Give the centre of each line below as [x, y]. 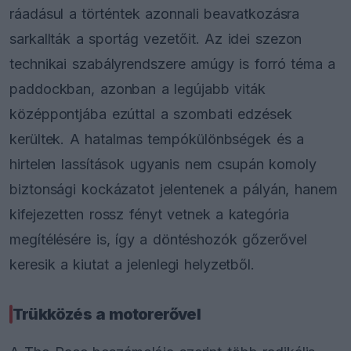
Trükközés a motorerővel [107, 314]
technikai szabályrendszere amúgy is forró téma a [173, 63]
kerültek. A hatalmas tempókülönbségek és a [157, 139]
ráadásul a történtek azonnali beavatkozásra [155, 13]
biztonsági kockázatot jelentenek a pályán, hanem [174, 189]
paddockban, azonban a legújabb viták [138, 89]
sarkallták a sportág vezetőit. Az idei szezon [156, 38]
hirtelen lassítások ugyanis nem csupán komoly [163, 164]
